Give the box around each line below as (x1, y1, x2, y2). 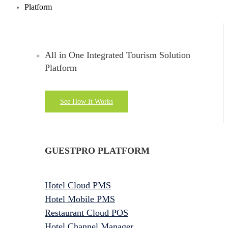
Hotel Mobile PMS (45, 193, 115, 204)
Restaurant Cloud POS (45, 207, 128, 218)
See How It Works (60, 97, 113, 105)
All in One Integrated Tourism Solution (45, 49, 190, 60)
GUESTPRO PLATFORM (45, 145, 150, 156)
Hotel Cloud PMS (45, 180, 111, 190)
